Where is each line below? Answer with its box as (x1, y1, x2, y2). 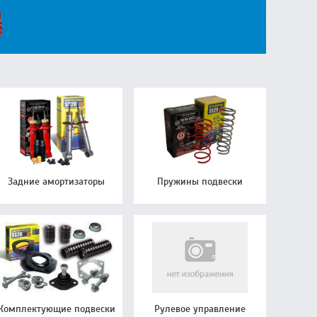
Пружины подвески (157, 175, 243, 188)
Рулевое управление (154, 302, 246, 315)
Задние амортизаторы (8, 175, 105, 188)
